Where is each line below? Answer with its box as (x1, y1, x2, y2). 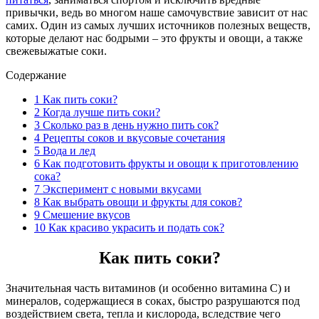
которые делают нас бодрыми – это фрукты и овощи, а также (6, 32, 303, 45)
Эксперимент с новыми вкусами (40, 183, 202, 196)
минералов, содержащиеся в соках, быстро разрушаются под (6, 295, 300, 307)
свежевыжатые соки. (6, 45, 107, 58)
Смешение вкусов (40, 209, 130, 221)
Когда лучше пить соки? (40, 106, 160, 119)
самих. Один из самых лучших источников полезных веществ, (6, 19, 310, 32)
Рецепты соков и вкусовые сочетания (40, 132, 225, 145)
